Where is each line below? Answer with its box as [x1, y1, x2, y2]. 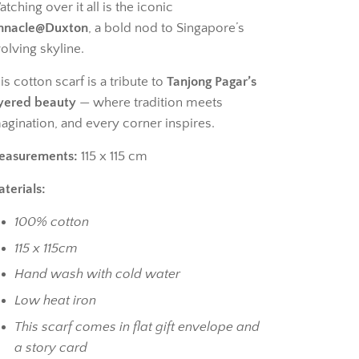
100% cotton [14, 215, 89, 230]
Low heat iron [14, 293, 96, 309]
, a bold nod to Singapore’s [87, 21, 244, 36]
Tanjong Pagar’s [166, 75, 256, 90]
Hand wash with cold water [14, 267, 180, 282]
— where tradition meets [75, 95, 223, 111]
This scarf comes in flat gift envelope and [14, 319, 260, 334]
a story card [14, 340, 87, 355]
